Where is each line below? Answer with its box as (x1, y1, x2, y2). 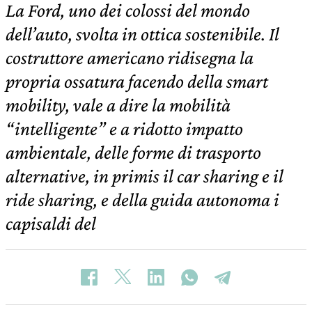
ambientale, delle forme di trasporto (6, 141, 261, 163)
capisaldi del (6, 212, 96, 234)
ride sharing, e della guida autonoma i (6, 189, 279, 210)
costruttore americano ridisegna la (6, 47, 253, 68)
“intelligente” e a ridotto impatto (6, 118, 243, 139)
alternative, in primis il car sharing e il (6, 165, 283, 187)
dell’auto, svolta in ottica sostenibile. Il (6, 23, 279, 45)
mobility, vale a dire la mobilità (6, 94, 231, 116)
